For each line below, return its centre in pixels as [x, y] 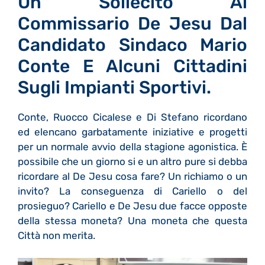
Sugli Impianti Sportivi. [117, 87]
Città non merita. [56, 235]
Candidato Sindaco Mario [132, 45]
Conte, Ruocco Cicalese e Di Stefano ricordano [132, 117]
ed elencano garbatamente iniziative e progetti [132, 132]
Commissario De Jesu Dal [132, 23]
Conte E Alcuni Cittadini [132, 66]
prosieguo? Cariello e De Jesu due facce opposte [132, 206]
